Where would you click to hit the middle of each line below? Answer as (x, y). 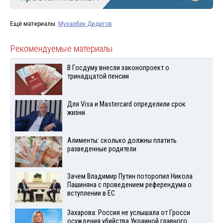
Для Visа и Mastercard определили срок (126, 104)
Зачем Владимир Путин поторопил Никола (130, 177)
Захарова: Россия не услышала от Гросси (128, 213)
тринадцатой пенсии (98, 77)
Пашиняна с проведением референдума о (129, 185)
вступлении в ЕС (91, 194)
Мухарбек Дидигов (85, 24)
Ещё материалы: (34, 24)
